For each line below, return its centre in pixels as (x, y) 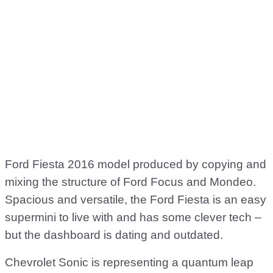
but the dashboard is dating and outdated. (114, 235)
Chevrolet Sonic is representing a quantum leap (129, 262)
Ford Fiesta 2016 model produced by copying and (136, 164)
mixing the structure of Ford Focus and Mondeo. (130, 182)
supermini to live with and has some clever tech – (133, 217)
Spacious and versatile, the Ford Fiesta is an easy (136, 200)
